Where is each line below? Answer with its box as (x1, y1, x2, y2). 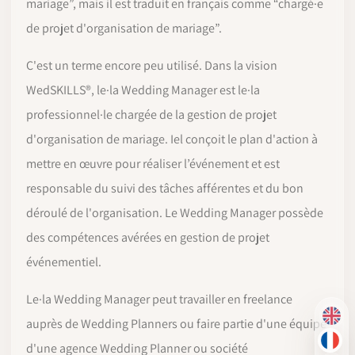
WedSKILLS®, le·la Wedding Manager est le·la (26, 82, 260, 98)
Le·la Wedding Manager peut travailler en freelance (26, 291, 292, 307)
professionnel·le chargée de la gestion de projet (26, 106, 277, 123)
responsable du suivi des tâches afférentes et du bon (26, 180, 303, 197)
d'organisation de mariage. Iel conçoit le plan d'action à (26, 131, 318, 147)
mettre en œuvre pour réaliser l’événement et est (26, 155, 280, 172)
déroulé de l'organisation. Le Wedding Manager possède (26, 204, 323, 221)
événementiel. (26, 254, 101, 270)
